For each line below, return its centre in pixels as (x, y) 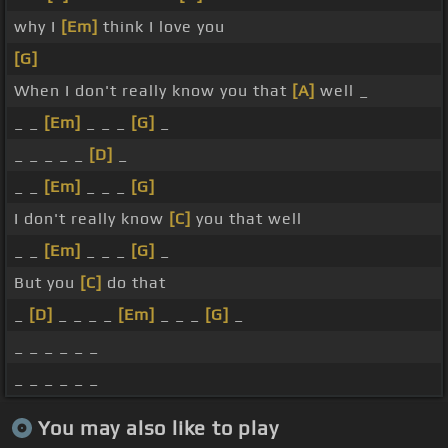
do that (134, 283)
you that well (246, 219)
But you (47, 283)
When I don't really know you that (153, 91)
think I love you (161, 27)
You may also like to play (158, 427)
